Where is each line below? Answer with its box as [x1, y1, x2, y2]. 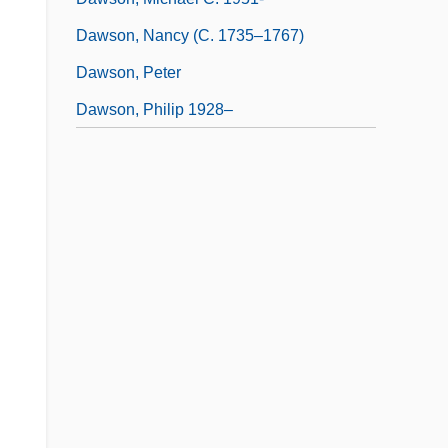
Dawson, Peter [76, 63, 181, 81]
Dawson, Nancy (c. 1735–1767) [76, 26, 304, 44]
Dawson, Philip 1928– [76, 100, 233, 118]
